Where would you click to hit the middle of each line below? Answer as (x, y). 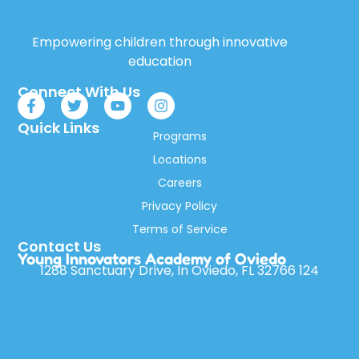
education (159, 62)
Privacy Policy (179, 206)
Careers (179, 182)
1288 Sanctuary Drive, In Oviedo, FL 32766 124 (179, 270)
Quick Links (59, 127)
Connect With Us (79, 91)
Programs (179, 136)
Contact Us (60, 246)
